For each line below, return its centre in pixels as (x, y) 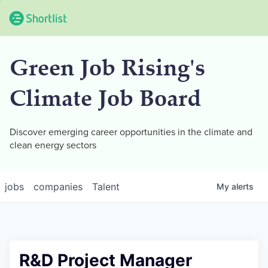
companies (58, 187)
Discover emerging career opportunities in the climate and (131, 132)
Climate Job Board (105, 101)
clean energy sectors (53, 145)
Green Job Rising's (107, 70)
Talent (106, 187)
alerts (243, 186)
